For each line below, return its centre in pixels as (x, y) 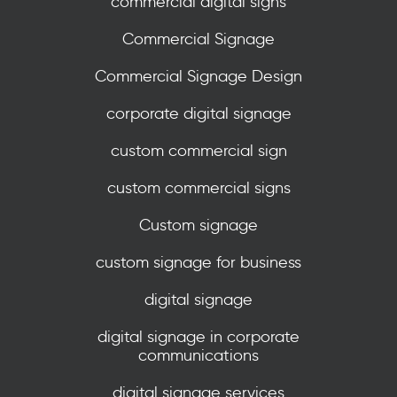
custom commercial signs (198, 188)
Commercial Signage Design (198, 76)
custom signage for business (198, 262)
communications (198, 355)
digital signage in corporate (198, 337)
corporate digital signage (198, 113)
